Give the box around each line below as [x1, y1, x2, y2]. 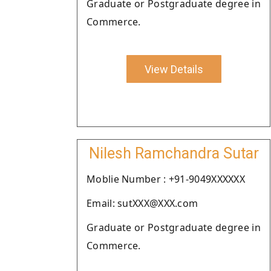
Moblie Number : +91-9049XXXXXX [87, 172, 245, 186]
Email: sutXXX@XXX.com [87, 197, 198, 210]
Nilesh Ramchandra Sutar [88, 145, 259, 162]
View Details [144, 62, 203, 76]
